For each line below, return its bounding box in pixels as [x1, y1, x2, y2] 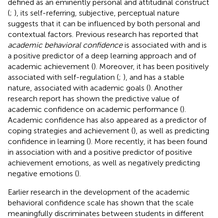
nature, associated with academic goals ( [8, 83, 148, 92]
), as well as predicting [133, 126, 209, 135]
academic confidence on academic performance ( [8, 104, 182, 114]
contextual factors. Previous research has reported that [8, 29, 199, 39]
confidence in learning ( [8, 136, 89, 146]
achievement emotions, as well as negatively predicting [8, 158, 200, 167]
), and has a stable [123, 72, 184, 82]
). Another [148, 83, 182, 92]
